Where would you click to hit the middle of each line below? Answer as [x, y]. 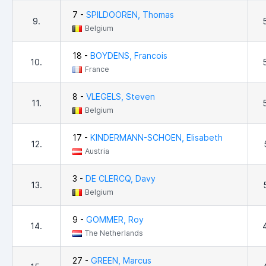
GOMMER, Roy [115, 220]
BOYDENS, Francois [129, 56]
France [97, 69]
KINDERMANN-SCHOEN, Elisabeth [156, 138]
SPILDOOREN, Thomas [130, 15]
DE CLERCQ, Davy [121, 179]
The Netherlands [114, 233]
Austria [97, 151]
